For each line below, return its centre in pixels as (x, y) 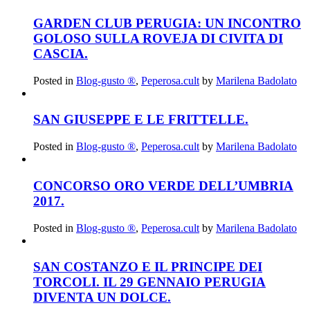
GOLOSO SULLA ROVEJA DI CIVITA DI (158, 38)
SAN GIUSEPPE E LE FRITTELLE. (141, 120)
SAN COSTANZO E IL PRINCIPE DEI (148, 267)
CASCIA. (61, 53)
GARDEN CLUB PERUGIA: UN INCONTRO (167, 23)
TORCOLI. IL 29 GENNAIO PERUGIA (149, 282)
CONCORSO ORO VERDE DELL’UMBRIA (163, 185)
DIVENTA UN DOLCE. (102, 298)
